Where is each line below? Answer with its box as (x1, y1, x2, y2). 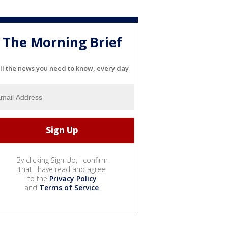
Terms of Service (39, 182, 99, 192)
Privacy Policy (49, 173, 97, 183)
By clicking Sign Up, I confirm (16, 155, 108, 165)
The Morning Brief (2, 33, 122, 51)
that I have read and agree (19, 164, 105, 174)
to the (27, 173, 49, 183)
